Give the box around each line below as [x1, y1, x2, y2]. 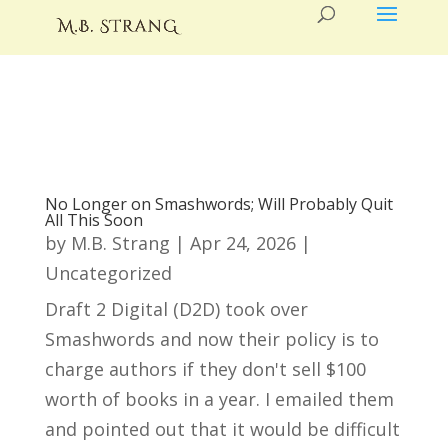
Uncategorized [44, 261, 172, 285]
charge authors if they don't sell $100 [44, 357, 366, 381]
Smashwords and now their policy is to [44, 327, 379, 351]
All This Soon [44, 209, 143, 231]
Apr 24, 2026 [189, 231, 296, 255]
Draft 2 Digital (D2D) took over [44, 297, 308, 321]
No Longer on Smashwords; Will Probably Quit [44, 193, 393, 215]
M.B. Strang [70, 231, 170, 255]
